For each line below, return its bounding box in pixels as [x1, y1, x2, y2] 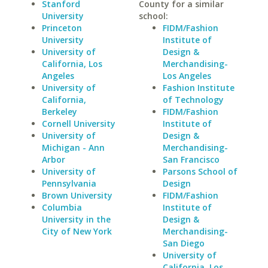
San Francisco [162, 154, 220, 165]
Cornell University [42, 118, 115, 129]
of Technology [162, 94, 224, 105]
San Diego [162, 237, 205, 249]
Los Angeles [162, 70, 211, 81]
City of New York [42, 226, 112, 237]
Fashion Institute [162, 82, 234, 93]
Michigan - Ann [42, 142, 105, 153]
